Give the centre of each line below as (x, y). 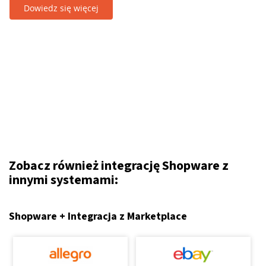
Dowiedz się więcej (61, 8)
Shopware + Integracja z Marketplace (98, 216)
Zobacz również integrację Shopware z (119, 166)
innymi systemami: (64, 180)
